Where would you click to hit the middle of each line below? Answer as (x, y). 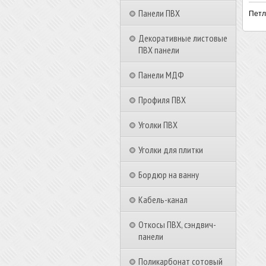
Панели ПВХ (159, 13)
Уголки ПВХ (158, 125)
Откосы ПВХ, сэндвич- (177, 224)
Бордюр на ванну (169, 175)
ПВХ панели (159, 50)
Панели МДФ (161, 75)
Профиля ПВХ (162, 100)
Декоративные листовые (183, 38)
